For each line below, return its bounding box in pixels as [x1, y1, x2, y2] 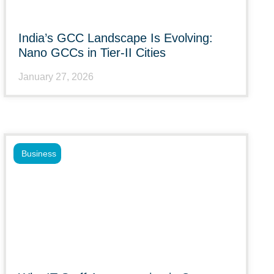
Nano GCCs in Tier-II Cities [18, 46, 166, 59]
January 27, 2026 [18, 72, 94, 82]
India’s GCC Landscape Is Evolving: [18, 31, 213, 45]
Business [21, 149, 56, 158]
